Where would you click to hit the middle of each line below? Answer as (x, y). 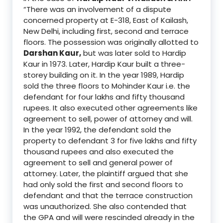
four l (87, 97)
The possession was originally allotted (119, 42)
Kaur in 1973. (46, 64)
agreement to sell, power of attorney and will (107, 118)
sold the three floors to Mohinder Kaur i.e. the (107, 86)
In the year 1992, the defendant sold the (97, 129)
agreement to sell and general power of (98, 162)
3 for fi (122, 140)
